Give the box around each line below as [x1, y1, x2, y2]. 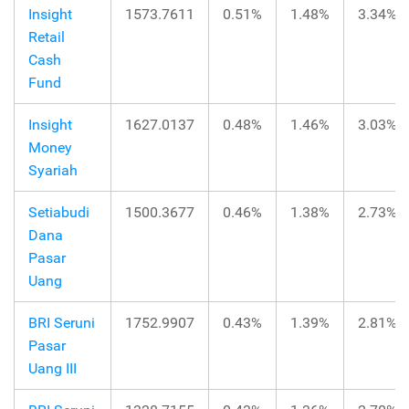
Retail [28, 28, 65, 47]
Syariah [28, 162, 78, 180]
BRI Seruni [28, 314, 95, 332]
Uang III [28, 360, 77, 378]
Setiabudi [28, 204, 89, 222]
